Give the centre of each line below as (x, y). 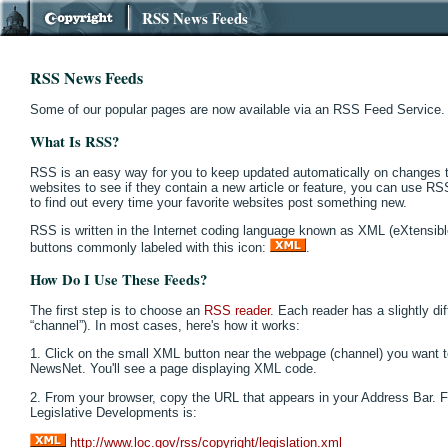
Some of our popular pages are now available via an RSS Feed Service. (237, 110)
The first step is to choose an (117, 310)
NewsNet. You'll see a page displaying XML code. (173, 369)
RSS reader (237, 310)
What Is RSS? (74, 141)
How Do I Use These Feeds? (118, 279)
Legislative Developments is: (113, 412)
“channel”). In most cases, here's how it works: (165, 325)
